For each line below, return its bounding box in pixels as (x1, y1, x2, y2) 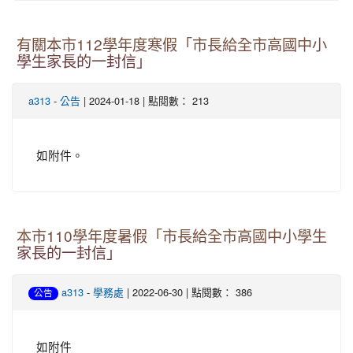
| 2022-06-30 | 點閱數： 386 (124, 284, 252, 299)
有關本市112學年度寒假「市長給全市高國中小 (17, 38, 327, 53)
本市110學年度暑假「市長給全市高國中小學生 (17, 229, 327, 244)
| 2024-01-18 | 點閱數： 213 (80, 93, 209, 108)
